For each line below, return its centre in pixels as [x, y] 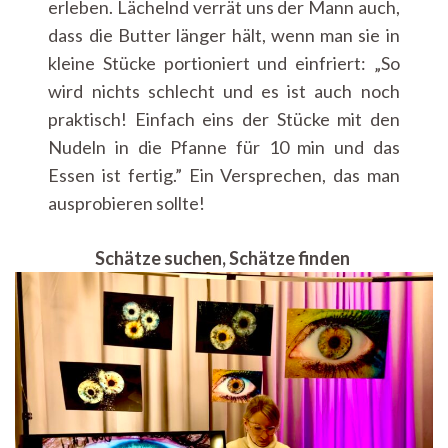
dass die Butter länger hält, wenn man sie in [224, 34]
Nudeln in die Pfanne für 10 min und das [224, 146]
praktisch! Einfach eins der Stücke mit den [224, 118]
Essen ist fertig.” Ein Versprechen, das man [224, 174]
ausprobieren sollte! [127, 202]
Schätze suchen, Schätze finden [224, 257]
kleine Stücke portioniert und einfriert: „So [224, 62]
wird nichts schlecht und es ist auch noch [224, 90]
